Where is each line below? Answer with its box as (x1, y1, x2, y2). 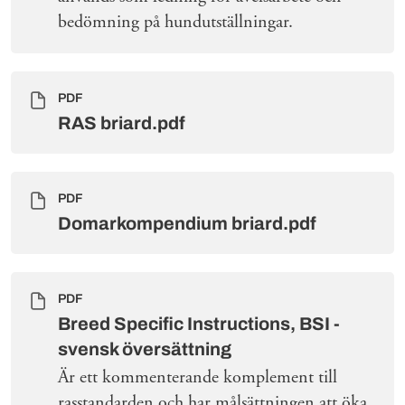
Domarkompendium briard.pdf (58, 213, 316, 234)
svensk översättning (58, 339, 231, 360)
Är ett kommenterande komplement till (58, 366, 337, 390)
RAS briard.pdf (58, 113, 185, 134)
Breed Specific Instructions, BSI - (58, 314, 340, 334)
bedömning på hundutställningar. (58, 11, 293, 34)
